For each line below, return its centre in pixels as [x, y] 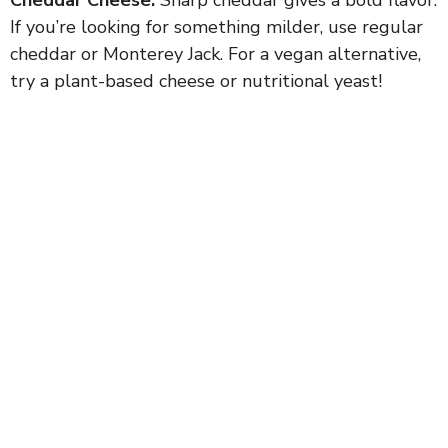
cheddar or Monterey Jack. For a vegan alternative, [215, 53]
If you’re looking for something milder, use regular [216, 26]
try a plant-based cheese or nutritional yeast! [196, 80]
